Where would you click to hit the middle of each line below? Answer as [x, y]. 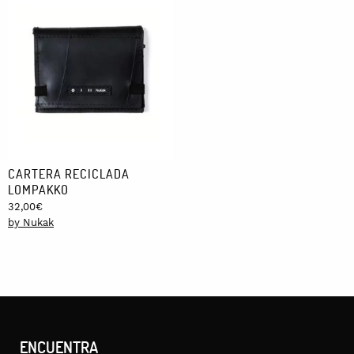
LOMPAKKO [38, 190]
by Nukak [31, 223]
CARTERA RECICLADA [69, 174]
